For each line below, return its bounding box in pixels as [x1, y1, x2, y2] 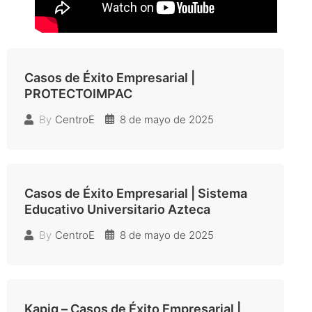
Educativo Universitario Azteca [24, 201, 210, 217]
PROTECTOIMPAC [24, 86, 132, 101]
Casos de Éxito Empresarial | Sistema [24, 185, 247, 201]
